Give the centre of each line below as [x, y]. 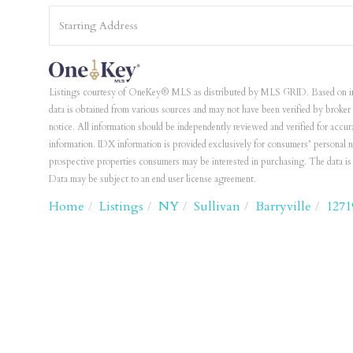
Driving [68, 13]
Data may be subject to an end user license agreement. [152, 179]
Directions [74, 28]
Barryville [283, 207]
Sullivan [217, 207]
